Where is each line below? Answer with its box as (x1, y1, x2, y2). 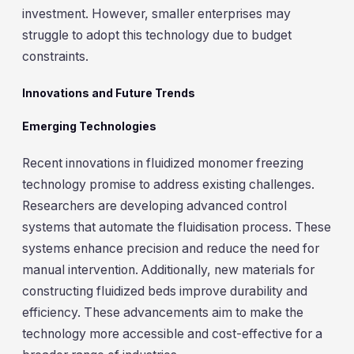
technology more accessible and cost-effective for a (22, 326, 322, 341)
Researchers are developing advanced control (22, 198, 287, 213)
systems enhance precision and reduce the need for (22, 240, 319, 256)
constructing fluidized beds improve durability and (22, 283, 307, 299)
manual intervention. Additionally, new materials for (22, 262, 314, 277)
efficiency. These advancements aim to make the (22, 304, 303, 320)
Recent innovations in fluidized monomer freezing (22, 155, 303, 171)
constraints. (22, 48, 88, 64)
